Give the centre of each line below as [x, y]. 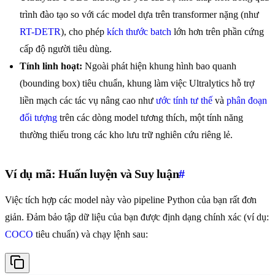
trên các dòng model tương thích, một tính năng [150, 118]
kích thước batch [139, 32]
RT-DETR [40, 32]
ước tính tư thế [184, 101]
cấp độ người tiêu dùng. [66, 49]
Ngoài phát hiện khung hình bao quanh [159, 66]
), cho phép [84, 32]
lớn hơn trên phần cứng [218, 32]
